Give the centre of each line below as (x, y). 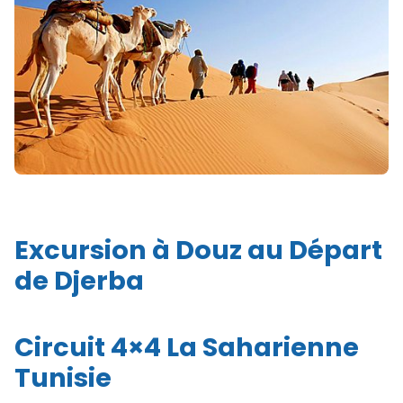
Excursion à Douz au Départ (198, 250)
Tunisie (63, 378)
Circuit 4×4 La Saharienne (187, 347)
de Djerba (79, 281)
